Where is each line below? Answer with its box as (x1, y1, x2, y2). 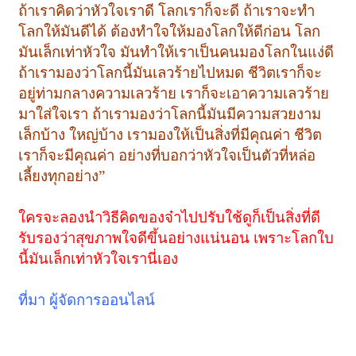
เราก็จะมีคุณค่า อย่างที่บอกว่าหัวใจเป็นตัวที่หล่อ (18, 146, 316, 164)
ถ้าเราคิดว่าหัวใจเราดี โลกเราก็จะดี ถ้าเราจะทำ (18, 2, 315, 19)
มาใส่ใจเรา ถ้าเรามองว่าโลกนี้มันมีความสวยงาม (18, 105, 322, 122)
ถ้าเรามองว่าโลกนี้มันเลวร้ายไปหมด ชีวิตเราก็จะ (18, 64, 323, 81)
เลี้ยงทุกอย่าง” (18, 167, 106, 184)
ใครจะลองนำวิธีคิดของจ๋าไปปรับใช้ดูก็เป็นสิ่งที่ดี (18, 208, 321, 226)
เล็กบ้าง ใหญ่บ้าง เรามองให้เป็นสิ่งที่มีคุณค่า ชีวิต (18, 126, 323, 143)
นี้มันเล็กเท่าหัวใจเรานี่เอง (18, 250, 179, 267)
